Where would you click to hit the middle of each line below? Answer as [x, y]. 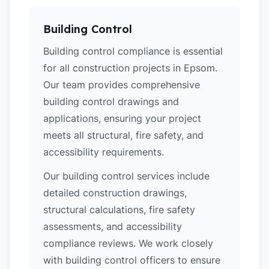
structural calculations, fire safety [119, 210]
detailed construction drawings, [115, 193]
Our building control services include [126, 176]
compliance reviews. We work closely [128, 243]
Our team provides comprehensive [122, 85]
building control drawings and [111, 101]
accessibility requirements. [104, 152]
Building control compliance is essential [133, 51]
